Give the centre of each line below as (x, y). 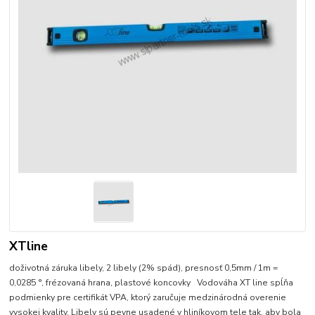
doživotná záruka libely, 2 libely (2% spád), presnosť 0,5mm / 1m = (144, 268)
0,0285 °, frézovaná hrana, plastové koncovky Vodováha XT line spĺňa (152, 282)
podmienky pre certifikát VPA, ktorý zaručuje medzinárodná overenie (148, 297)
